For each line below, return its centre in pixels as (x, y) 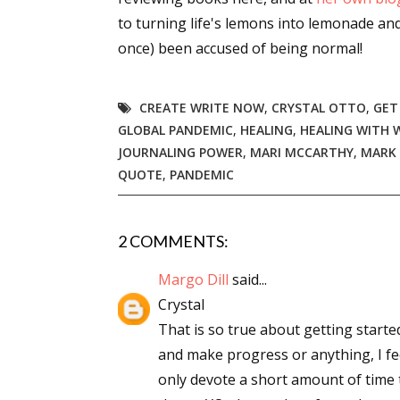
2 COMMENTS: (173, 241)
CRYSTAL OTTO (319, 108)
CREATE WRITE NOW (202, 108)
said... (248, 279)
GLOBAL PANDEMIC (175, 130)
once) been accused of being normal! (240, 48)
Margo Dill (193, 279)
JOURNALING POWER (180, 152)
